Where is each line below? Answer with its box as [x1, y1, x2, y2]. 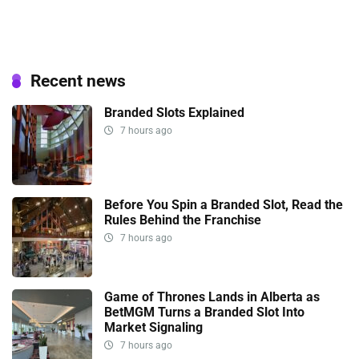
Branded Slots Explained [104, 105, 244, 121]
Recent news [30, 71, 126, 91]
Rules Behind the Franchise [104, 212, 261, 228]
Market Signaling [104, 320, 203, 336]
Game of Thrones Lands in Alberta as [104, 289, 320, 305]
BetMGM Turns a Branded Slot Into [104, 305, 305, 321]
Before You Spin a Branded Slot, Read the [104, 197, 343, 213]
